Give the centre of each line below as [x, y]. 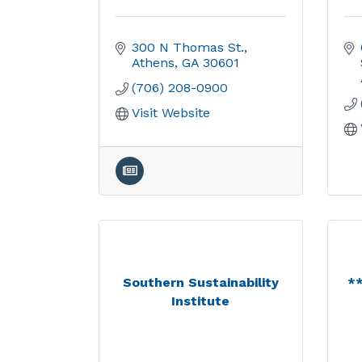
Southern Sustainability [200, 282]
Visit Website [171, 113]
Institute [201, 301]
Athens [153, 63]
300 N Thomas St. [188, 47]
